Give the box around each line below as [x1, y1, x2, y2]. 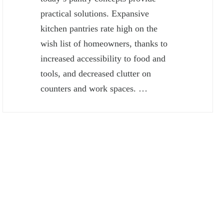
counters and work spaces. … [40, 83, 148, 94]
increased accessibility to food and [40, 53, 166, 64]
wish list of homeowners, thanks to [40, 38, 168, 49]
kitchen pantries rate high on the [40, 23, 158, 34]
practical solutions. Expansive [40, 8, 149, 19]
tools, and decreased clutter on [40, 68, 151, 79]
